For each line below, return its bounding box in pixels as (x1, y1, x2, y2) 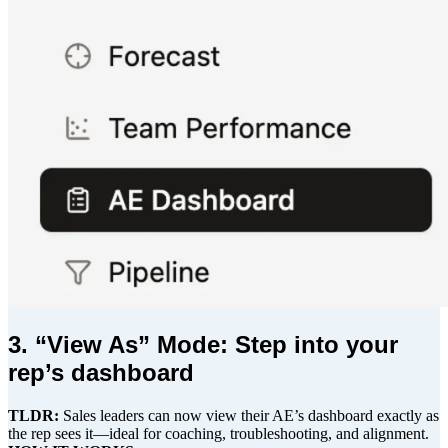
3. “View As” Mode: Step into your (8, 331, 398, 359)
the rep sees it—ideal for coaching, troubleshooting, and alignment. (8, 425, 429, 443)
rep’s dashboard (8, 359, 194, 387)
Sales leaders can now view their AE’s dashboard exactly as (59, 407, 439, 425)
